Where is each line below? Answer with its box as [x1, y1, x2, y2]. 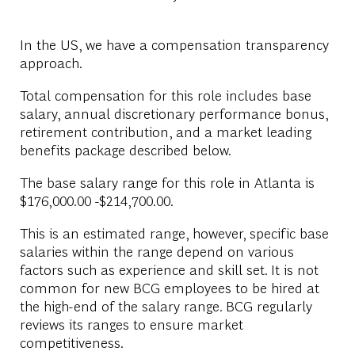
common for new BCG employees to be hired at [19, 277, 319, 296]
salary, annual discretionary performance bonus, [19, 103, 328, 122]
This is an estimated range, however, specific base [19, 223, 329, 242]
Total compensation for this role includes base [19, 85, 311, 104]
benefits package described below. [19, 139, 231, 158]
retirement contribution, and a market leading [19, 121, 311, 140]
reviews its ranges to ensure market [19, 314, 243, 333]
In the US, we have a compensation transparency [19, 34, 329, 53]
